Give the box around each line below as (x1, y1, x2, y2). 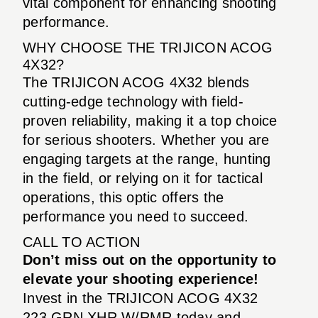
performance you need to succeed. (23, 208, 248, 224)
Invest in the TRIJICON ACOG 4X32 (23, 290, 258, 306)
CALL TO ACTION (23, 234, 141, 250)
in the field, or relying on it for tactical (23, 170, 263, 186)
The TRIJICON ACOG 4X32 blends (23, 74, 250, 90)
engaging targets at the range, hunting (23, 150, 271, 167)
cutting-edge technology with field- (23, 93, 243, 109)
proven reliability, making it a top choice (23, 112, 278, 128)
